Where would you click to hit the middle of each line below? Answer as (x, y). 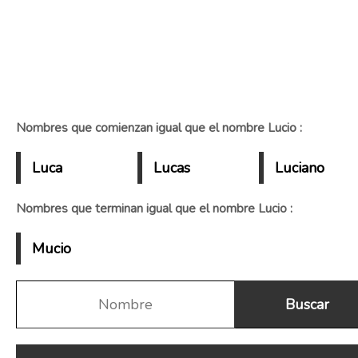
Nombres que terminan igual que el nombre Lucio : (154, 208)
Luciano (299, 168)
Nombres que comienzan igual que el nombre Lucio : (159, 127)
